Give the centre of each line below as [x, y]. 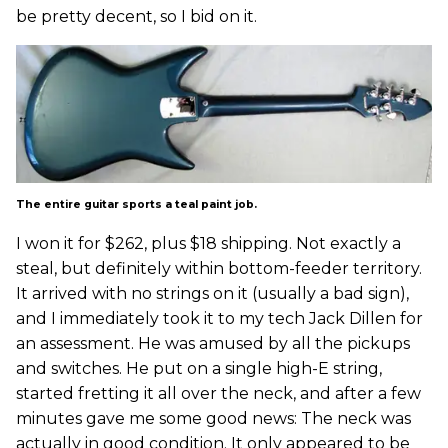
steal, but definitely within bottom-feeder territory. [219, 269]
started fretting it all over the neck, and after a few [218, 394]
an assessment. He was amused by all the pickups [213, 344]
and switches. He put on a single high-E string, [199, 369]
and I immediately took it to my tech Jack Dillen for [219, 319]
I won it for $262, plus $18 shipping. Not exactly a [208, 244]
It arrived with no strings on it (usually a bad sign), [212, 294]
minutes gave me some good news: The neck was [213, 419]
